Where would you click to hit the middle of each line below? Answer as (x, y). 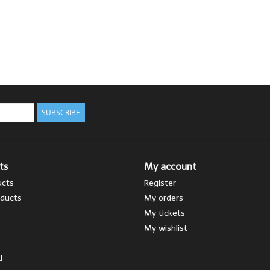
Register (160, 183)
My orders (164, 198)
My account (170, 166)
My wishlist (166, 228)
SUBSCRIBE (61, 112)
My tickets (165, 213)
